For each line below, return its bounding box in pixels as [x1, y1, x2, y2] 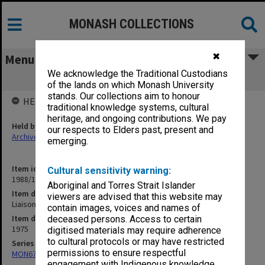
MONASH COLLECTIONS [69, 17, 194, 31]
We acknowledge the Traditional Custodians [47, 68, 228, 80]
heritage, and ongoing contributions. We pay [47, 113, 227, 125]
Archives [12, 131, 43, 142]
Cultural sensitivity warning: [47, 165, 172, 177]
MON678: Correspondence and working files [12, 248, 167, 259]
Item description [12, 188, 73, 199]
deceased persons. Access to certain [47, 214, 202, 225]
